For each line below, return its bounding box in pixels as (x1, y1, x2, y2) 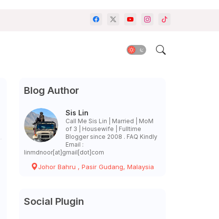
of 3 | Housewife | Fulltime (65, 125, 141, 132)
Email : (65, 141, 84, 148)
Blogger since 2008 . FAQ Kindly (65, 133, 157, 140)
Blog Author (23, 85, 79, 96)
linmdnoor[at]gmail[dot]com (23, 149, 104, 156)
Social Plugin (23, 196, 84, 207)
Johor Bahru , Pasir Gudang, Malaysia (38, 162, 154, 171)
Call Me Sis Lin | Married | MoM (65, 117, 153, 125)
